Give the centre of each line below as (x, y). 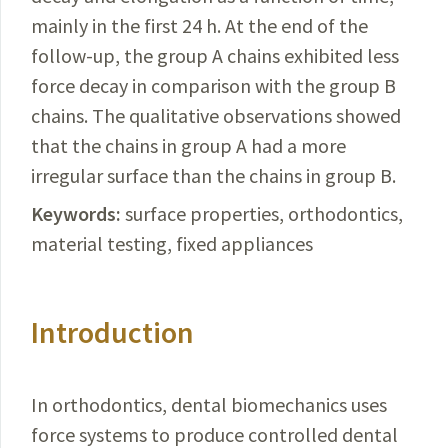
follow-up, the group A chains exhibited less (215, 55)
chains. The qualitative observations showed (216, 115)
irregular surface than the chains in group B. (213, 175)
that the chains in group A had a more (188, 145)
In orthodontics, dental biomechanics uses (209, 404)
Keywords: (76, 213)
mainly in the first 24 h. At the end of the (199, 25)
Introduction (112, 332)
